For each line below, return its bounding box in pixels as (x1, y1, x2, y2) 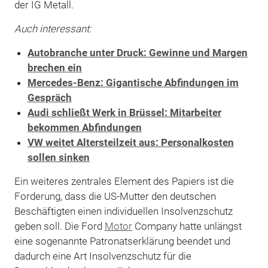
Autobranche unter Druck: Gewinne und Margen (27, 46, 248, 59)
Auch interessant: (14, 22, 92, 35)
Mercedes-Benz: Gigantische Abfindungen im (27, 76, 239, 89)
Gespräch (27, 91, 72, 103)
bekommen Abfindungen (27, 121, 142, 133)
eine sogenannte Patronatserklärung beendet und (14, 234, 230, 247)
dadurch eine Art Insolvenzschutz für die (14, 249, 191, 262)
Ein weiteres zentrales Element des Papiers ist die (14, 175, 234, 187)
